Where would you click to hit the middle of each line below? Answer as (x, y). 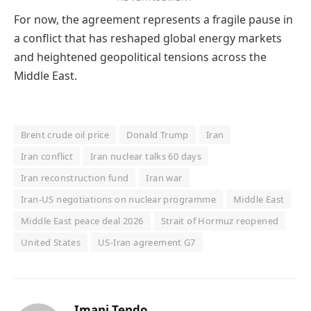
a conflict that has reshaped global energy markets (148, 39)
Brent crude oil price (65, 135)
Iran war (164, 178)
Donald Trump (158, 135)
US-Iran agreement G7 (147, 243)
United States (51, 243)
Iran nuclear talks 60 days (146, 157)
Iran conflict (47, 157)
